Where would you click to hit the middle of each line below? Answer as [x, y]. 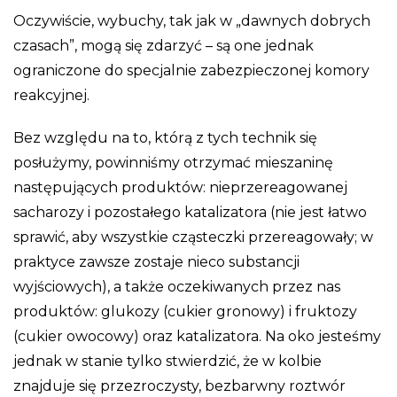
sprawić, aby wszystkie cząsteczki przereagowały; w [193, 237]
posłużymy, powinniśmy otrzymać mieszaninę [173, 162]
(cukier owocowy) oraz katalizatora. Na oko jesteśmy [197, 336]
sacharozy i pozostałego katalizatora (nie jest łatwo [190, 212]
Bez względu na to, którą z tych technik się [165, 137]
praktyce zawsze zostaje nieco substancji [156, 261]
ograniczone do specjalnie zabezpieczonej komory [191, 70]
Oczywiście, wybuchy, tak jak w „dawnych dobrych [192, 20]
